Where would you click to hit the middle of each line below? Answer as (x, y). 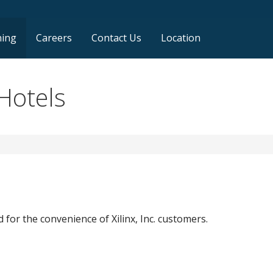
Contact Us (116, 38)
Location (181, 38)
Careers (54, 38)
